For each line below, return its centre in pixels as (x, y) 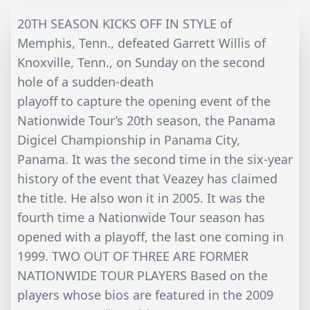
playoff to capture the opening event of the (144, 101)
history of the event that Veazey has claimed (147, 179)
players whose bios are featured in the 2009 (145, 295)
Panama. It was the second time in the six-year (155, 159)
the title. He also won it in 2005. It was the (141, 198)
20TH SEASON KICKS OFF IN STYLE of (125, 24)
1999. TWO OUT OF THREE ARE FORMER (133, 256)
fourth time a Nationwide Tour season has (141, 218)
